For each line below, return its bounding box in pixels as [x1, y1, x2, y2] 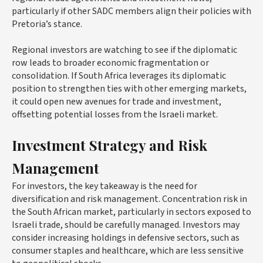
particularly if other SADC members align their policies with [12, 4, 251, 18]
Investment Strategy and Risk [12, 135, 207, 154]
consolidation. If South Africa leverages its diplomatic [12, 69, 226, 82]
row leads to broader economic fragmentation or [12, 56, 209, 69]
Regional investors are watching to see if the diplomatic [12, 43, 237, 56]
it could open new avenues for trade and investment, [12, 95, 221, 108]
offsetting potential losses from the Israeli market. [12, 107, 218, 121]
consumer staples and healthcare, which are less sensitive [12, 244, 244, 257]
